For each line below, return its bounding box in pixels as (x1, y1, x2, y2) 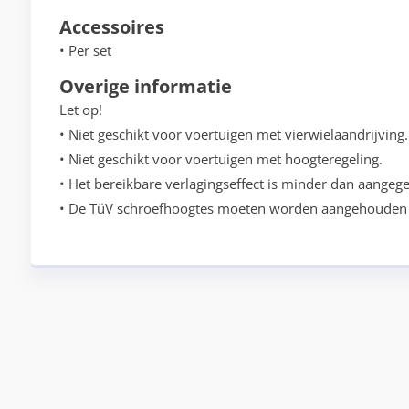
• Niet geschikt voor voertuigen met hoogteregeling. (58, 150, 383, 169)
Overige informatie (58, 74, 232, 100)
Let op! (58, 100, 102, 120)
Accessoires (58, 15, 164, 40)
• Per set (58, 41, 111, 60)
